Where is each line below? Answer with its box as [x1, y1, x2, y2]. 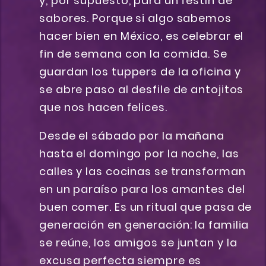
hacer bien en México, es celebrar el [39, 28, 244, 44]
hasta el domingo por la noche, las [39, 146, 239, 161]
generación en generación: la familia [39, 217, 249, 233]
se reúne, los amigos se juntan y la [39, 235, 237, 251]
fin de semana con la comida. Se [39, 46, 227, 62]
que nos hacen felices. [39, 100, 167, 115]
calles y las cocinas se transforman [39, 164, 246, 179]
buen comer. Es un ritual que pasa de [39, 199, 252, 215]
